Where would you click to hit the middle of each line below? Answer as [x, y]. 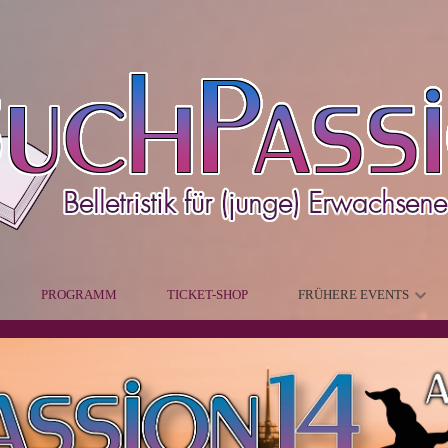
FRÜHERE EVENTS [353, 294]
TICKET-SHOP [207, 294]
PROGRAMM [78, 294]
